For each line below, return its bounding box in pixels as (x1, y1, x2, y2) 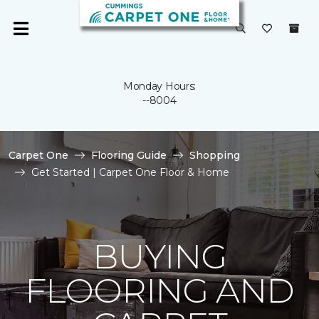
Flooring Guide (91, 149, 167, 162)
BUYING (92, 236, 227, 277)
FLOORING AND (24, 270, 295, 311)
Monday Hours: (122, 80, 197, 93)
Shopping (189, 149, 240, 162)
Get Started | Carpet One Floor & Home (31, 166, 229, 179)
